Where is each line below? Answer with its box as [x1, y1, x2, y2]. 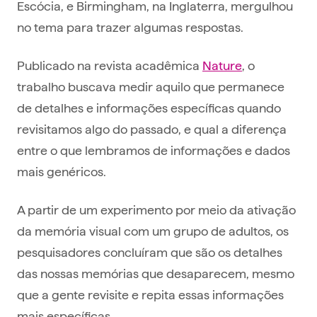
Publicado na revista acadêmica [17, 57, 202, 74]
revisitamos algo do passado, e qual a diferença [17, 120, 287, 137]
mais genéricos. [17, 163, 109, 180]
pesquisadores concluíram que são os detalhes [17, 243, 282, 260]
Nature [202, 57, 242, 74]
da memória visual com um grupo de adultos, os [17, 222, 289, 239]
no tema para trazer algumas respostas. [17, 18, 243, 35]
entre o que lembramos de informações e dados [17, 142, 290, 158]
